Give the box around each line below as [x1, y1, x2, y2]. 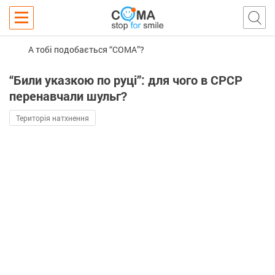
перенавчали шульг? [9, 88, 127, 104]
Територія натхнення [16, 113, 89, 123]
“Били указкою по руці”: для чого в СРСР [9, 72, 242, 88]
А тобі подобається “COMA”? [28, 43, 144, 55]
